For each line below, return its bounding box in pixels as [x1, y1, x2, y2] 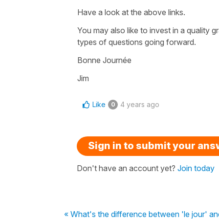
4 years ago [120, 100, 159, 109]
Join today [177, 163, 215, 173]
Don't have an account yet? [77, 163, 177, 173]
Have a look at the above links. [77, 7, 185, 17]
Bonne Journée [77, 55, 131, 65]
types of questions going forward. [77, 37, 196, 47]
